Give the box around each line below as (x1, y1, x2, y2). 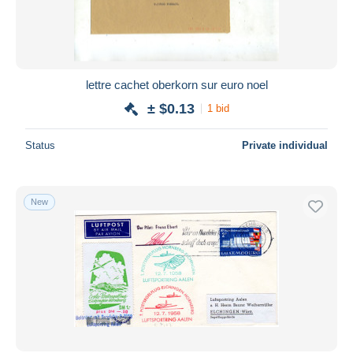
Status (25, 139, 55, 151)
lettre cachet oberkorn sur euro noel (85, 77, 268, 91)
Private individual (242, 139, 328, 151)
